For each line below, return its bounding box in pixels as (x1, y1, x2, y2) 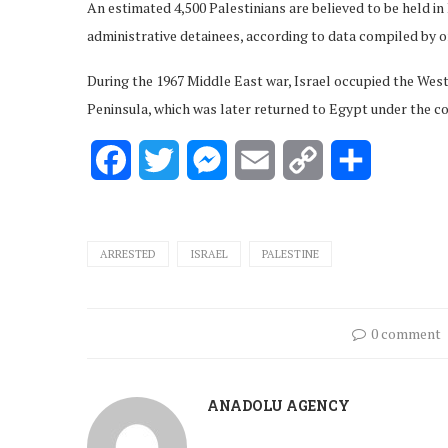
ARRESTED (100, 246, 156, 261)
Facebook (131, 148, 199, 171)
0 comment (370, 323, 441, 343)
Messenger (227, 148, 305, 171)
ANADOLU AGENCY (207, 395, 350, 415)
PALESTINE (262, 246, 319, 261)
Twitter (179, 148, 235, 171)
